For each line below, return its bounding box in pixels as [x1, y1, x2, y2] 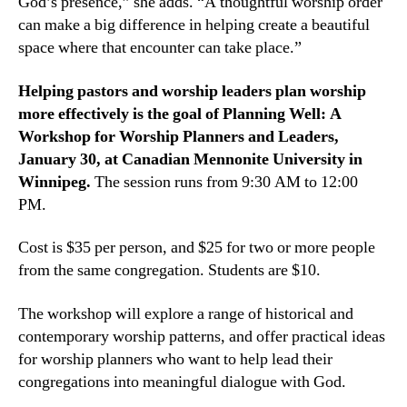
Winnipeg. [18, 171, 91, 193]
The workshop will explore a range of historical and [18, 303, 353, 324]
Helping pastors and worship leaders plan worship [18, 80, 366, 102]
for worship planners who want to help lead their [18, 348, 333, 370]
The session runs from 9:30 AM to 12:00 [91, 171, 358, 193]
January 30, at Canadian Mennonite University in [18, 148, 362, 170]
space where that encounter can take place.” [18, 37, 302, 58]
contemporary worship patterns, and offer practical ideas [18, 325, 385, 347]
